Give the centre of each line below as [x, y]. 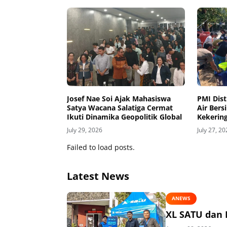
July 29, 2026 [85, 130]
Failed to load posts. [101, 147]
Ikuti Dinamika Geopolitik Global [124, 117]
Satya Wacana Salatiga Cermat [120, 108]
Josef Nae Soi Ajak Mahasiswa [119, 99]
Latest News [98, 176]
